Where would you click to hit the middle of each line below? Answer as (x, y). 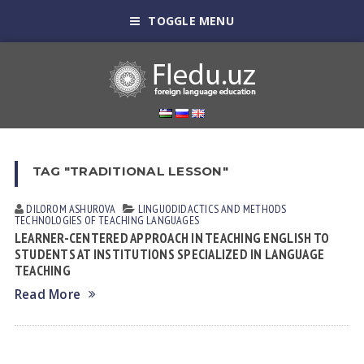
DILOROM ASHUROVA (71, 209)
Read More (48, 295)
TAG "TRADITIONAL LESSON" (130, 171)
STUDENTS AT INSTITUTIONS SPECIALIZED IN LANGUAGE (169, 254)
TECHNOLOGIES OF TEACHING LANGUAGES (107, 220)
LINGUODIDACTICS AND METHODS (212, 209)
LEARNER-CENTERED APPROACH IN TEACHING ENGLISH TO (172, 238)
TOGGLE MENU (191, 21)
